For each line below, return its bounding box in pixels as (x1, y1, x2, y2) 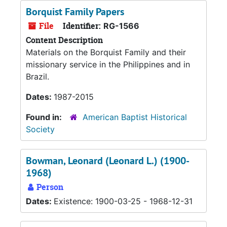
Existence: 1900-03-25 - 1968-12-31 (54, 196, 193, 206)
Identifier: (63, 20, 101, 31)
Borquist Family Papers (26, 5, 124, 18)
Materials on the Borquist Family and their (26, 47, 186, 57)
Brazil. (26, 71, 49, 82)
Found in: (26, 112, 64, 122)
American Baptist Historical (83, 112, 187, 122)
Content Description (26, 34, 103, 46)
